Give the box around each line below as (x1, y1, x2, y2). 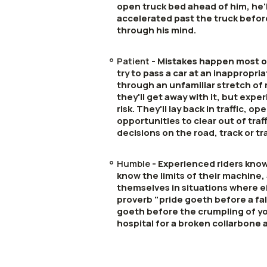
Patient (117, 55, 150, 67)
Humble (117, 157, 150, 170)
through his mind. (117, 24, 196, 36)
